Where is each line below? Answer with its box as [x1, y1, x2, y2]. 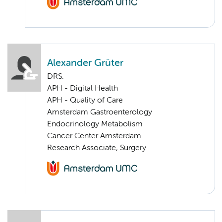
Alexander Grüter [47, 58, 123, 68]
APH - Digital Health [47, 85, 118, 93]
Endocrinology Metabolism [47, 120, 143, 129]
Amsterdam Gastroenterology [47, 109, 152, 117]
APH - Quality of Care [47, 97, 123, 105]
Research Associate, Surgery [47, 144, 146, 153]
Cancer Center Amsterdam [47, 132, 141, 141]
